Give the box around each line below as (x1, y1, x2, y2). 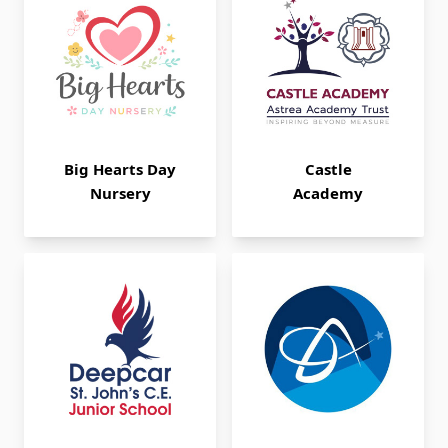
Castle (304, 159, 352, 179)
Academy (293, 183, 363, 203)
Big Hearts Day (64, 159, 176, 179)
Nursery (89, 183, 151, 203)
